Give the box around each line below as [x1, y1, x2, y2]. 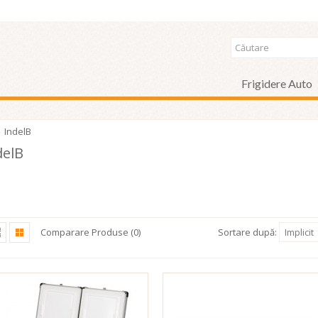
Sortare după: [218, 226, 277, 238]
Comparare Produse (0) [40, 226, 141, 238]
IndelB [4, 125, 31, 138]
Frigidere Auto [241, 77, 312, 90]
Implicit [285, 226, 314, 238]
